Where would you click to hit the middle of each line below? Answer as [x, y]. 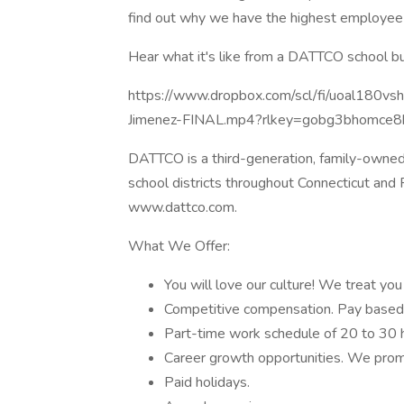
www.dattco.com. [183, 207]
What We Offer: [179, 246]
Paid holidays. [207, 382]
